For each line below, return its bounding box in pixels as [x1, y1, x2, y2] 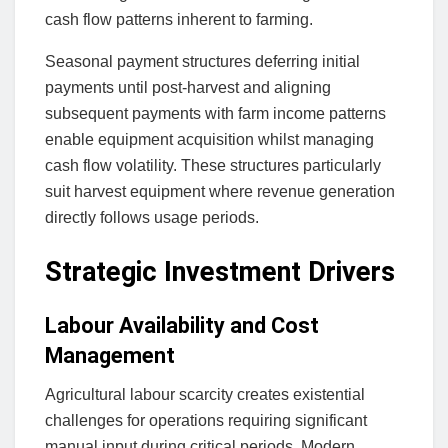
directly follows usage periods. [45, 208, 259, 226]
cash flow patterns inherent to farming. [45, 10, 313, 28]
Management [45, 343, 175, 369]
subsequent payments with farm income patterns [45, 104, 386, 122]
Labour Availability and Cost [45, 313, 319, 339]
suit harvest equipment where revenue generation [45, 182, 395, 200]
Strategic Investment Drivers [45, 255, 395, 288]
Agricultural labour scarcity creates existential [45, 385, 365, 403]
